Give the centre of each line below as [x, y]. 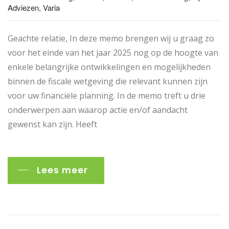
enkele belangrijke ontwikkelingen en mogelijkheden [109, 67]
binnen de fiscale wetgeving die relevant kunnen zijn [108, 81]
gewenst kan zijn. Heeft [52, 124]
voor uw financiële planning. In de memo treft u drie [107, 95]
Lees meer [62, 170]
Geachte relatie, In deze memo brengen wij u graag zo [111, 38]
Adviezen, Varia [34, 7]
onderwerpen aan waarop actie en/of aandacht [98, 110]
